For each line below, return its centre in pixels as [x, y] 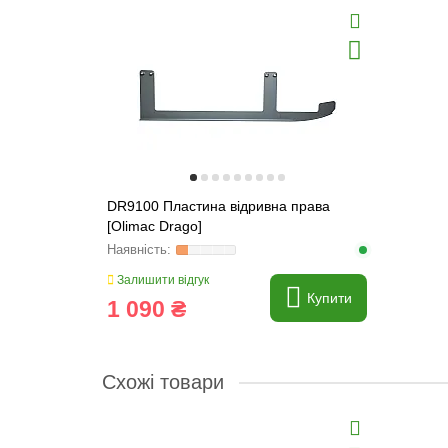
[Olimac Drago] [154, 225]
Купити [329, 297]
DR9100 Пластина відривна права [218, 205]
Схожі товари [163, 381]
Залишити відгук [161, 279]
